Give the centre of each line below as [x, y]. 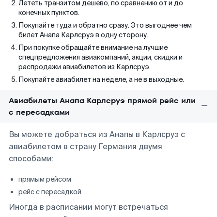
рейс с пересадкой [50, 192]
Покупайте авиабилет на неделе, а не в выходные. [101, 79]
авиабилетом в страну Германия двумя [85, 147]
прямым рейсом [45, 179]
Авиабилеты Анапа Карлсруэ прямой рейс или [102, 101]
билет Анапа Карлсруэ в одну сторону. [83, 35]
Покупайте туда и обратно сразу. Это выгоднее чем [105, 25]
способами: [31, 159]
